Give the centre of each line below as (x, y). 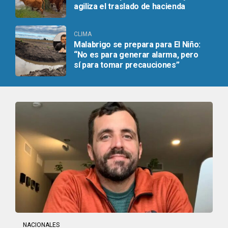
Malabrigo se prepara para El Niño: (137, 45)
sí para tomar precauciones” (127, 65)
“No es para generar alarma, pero (136, 55)
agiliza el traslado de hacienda (130, 7)
